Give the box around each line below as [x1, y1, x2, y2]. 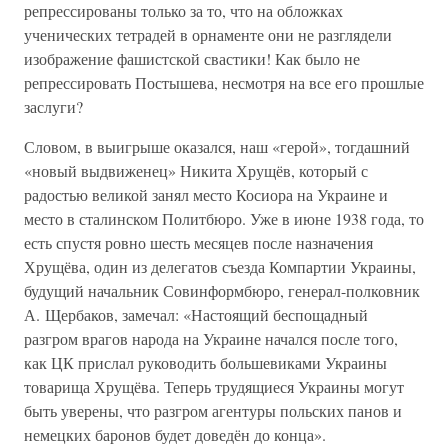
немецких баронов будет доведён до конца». [24, 424, 326, 445]
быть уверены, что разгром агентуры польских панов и [24, 400, 402, 421]
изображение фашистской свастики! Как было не [24, 48, 360, 69]
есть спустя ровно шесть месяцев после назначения [24, 232, 373, 253]
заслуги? [24, 96, 83, 117]
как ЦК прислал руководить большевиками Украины [24, 352, 387, 373]
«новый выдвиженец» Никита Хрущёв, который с [24, 160, 368, 181]
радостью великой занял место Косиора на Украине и [24, 184, 388, 205]
